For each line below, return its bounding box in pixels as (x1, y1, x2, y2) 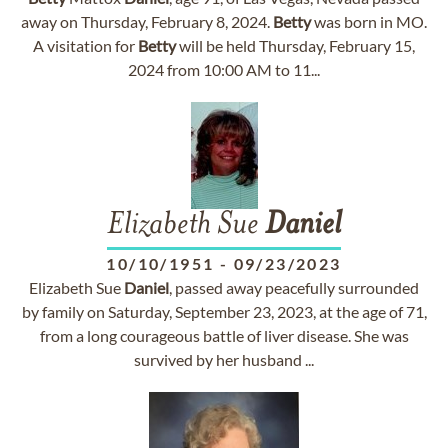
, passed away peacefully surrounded (169, 278, 419, 297)
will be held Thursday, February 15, (176, 36, 415, 55)
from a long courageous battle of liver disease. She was (39, 326, 409, 345)
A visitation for (33, 36, 138, 55)
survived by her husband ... (134, 350, 314, 369)
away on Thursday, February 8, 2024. (21, 12, 273, 31)
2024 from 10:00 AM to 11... (128, 60, 320, 79)
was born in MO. (311, 12, 427, 31)
